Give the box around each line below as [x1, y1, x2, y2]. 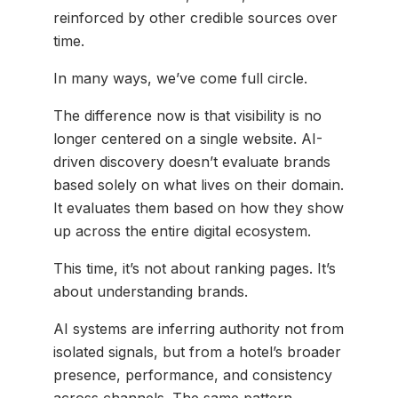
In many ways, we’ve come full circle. [53, 69, 307, 88]
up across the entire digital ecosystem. [53, 222, 311, 241]
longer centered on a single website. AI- [53, 130, 322, 148]
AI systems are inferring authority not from [53, 320, 344, 338]
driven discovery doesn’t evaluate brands [53, 153, 330, 171]
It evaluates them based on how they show [53, 199, 344, 218]
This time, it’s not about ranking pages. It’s [53, 259, 336, 278]
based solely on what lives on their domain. [53, 176, 344, 195]
